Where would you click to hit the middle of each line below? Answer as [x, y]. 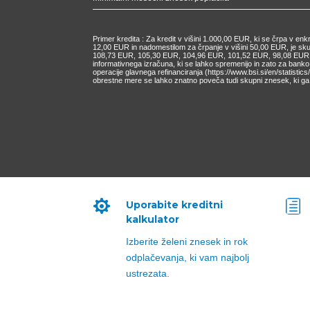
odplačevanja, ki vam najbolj [187, 257]
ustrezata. [147, 273]
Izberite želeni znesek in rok [186, 241]
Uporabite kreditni [174, 204]
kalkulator [152, 219]
